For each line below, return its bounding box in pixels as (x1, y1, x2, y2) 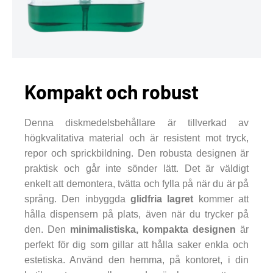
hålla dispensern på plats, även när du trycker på (24, 209, 249, 220)
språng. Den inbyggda (24, 194, 130, 205)
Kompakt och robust (24, 79, 199, 103)
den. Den (24, 224, 70, 235)
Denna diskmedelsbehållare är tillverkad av (24, 118, 249, 129)
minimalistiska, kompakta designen (70, 224, 236, 235)
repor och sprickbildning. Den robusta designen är (24, 148, 249, 159)
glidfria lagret (130, 194, 194, 205)
